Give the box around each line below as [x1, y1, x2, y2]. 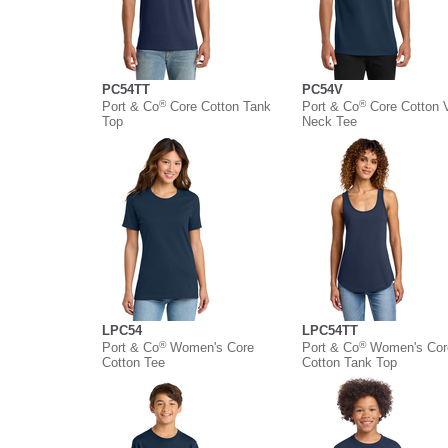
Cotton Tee [102, 355, 165, 371]
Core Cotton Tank [166, 99, 271, 115]
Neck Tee [302, 114, 357, 130]
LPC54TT [302, 323, 358, 339]
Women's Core [166, 340, 254, 356]
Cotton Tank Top [302, 355, 397, 371]
